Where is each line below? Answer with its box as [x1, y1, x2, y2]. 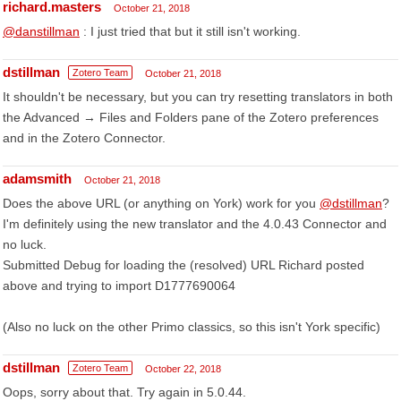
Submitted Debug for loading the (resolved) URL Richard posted [3, 258, 364, 272]
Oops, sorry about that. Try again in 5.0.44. [3, 385, 246, 399]
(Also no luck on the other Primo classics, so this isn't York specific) [3, 320, 380, 334]
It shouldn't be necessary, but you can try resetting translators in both [3, 90, 393, 104]
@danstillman [3, 24, 80, 38]
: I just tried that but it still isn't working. [80, 24, 301, 38]
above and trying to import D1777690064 [3, 278, 235, 293]
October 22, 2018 [145, 363, 221, 374]
